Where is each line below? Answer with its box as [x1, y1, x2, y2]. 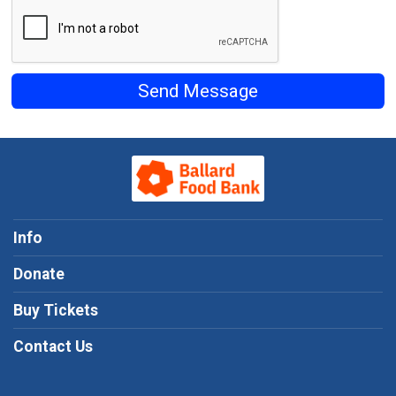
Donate [13, 265, 65, 284]
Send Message [138, 80, 258, 103]
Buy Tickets [13, 301, 98, 320]
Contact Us [13, 338, 93, 356]
